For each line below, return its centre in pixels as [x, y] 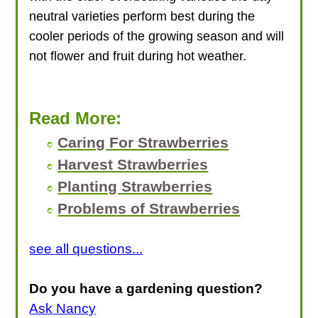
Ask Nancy [63, 308]
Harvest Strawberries [133, 164]
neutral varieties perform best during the [142, 16]
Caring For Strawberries [143, 142]
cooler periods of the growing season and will [157, 36]
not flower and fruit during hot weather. [138, 56]
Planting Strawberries [135, 186]
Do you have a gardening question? [146, 288]
